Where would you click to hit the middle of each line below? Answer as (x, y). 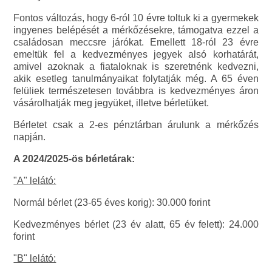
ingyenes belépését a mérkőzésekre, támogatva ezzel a (136, 30)
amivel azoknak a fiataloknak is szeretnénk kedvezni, (136, 67)
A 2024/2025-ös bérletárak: (74, 159)
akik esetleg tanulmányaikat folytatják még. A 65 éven (136, 79)
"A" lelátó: (35, 181)
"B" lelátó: (35, 259)
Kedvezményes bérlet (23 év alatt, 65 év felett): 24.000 (136, 225)
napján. (30, 137)
